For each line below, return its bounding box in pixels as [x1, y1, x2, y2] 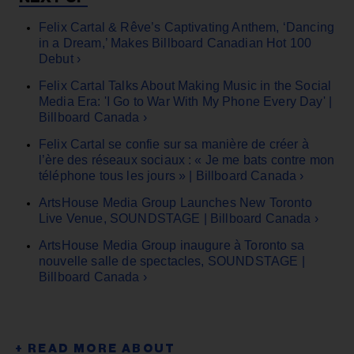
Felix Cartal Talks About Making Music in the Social [39, 78, 332, 92]
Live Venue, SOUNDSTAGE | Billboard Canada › [39, 211, 318, 225]
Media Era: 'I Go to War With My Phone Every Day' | [39, 94, 333, 108]
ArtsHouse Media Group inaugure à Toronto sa [39, 238, 304, 252]
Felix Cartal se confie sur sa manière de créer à [39, 137, 309, 151]
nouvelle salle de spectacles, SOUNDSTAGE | [39, 254, 305, 268]
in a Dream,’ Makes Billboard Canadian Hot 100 [39, 36, 312, 50]
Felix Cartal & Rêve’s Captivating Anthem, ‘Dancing [39, 20, 335, 34]
